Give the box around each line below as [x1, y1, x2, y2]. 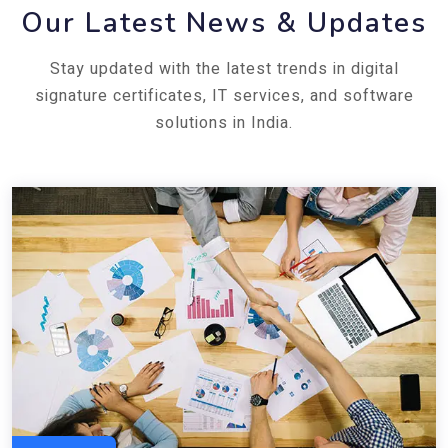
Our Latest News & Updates [21, 4, 427, 43]
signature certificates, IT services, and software [34, 84, 414, 109]
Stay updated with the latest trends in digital [49, 57, 399, 82]
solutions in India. [155, 111, 293, 136]
